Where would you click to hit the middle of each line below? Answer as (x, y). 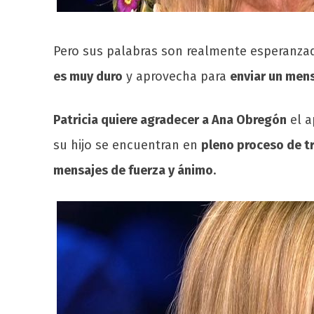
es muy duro (88, 77)
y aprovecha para (176, 77)
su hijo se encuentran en (127, 145)
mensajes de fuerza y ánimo (133, 171)
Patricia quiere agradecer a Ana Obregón (170, 120)
